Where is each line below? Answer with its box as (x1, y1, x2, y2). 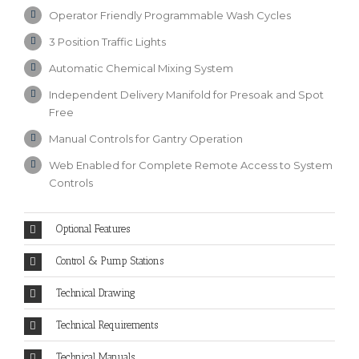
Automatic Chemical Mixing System (49, 61, 234, 75)
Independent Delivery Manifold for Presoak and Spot (49, 87, 325, 101)
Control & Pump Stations (56, 254, 163, 267)
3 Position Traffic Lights (49, 34, 167, 48)
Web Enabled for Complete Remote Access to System (49, 158, 333, 171)
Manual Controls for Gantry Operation (49, 131, 244, 145)
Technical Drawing (56, 286, 135, 299)
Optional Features (56, 222, 130, 235)
